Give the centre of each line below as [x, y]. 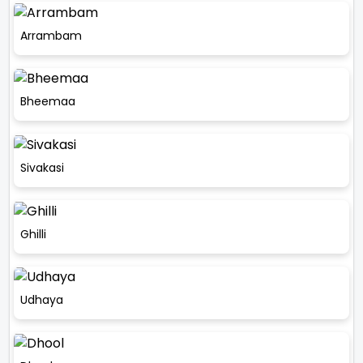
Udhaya [42, 300]
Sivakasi [42, 167]
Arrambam [51, 35]
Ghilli [33, 234]
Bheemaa [48, 102]
